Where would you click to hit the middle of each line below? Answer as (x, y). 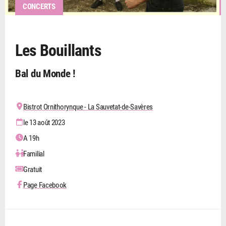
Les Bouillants (58, 49)
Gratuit (33, 169)
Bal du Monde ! (45, 73)
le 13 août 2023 (44, 122)
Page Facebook (45, 184)
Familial (34, 153)
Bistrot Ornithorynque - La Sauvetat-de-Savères (88, 106)
